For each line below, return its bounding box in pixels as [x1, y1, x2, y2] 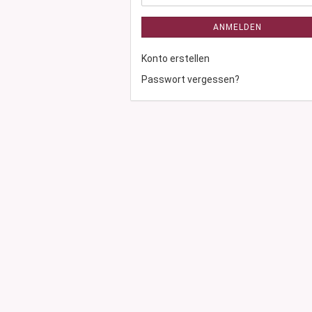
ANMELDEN [213, 22, 263, 32]
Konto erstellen [141, 53, 210, 64]
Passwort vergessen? [141, 74, 240, 85]
